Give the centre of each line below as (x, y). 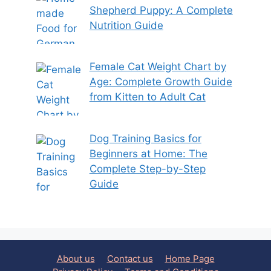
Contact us (130, 258)
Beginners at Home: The (148, 153)
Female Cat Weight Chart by (158, 67)
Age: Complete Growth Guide (161, 82)
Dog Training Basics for (145, 138)
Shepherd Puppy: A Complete (161, 10)
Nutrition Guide (126, 25)
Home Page (190, 258)
